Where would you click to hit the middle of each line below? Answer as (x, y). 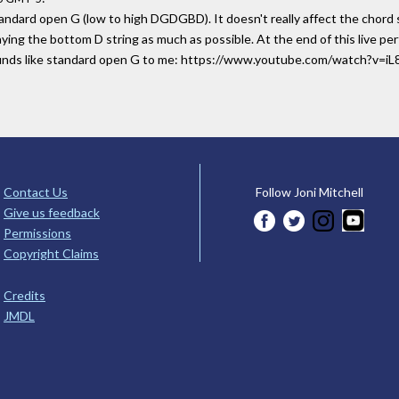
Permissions (37, 232)
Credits (24, 295)
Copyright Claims (51, 253)
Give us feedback (52, 212)
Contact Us (36, 191)
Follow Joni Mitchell (309, 191)
